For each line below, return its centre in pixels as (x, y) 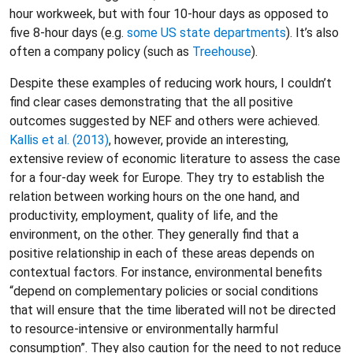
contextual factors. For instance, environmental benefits (166, 272)
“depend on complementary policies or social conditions (164, 291)
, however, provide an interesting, (199, 140)
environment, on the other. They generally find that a (154, 234)
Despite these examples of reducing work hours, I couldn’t (171, 83)
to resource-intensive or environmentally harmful (144, 329)
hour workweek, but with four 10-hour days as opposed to (169, 14)
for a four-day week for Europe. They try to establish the (167, 178)
